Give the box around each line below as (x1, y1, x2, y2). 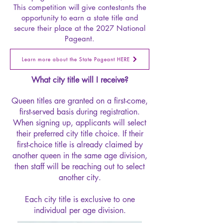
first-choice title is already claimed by (16, 139, 143, 150)
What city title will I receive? (31, 74, 128, 85)
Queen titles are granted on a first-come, (11, 95, 148, 106)
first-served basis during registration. (19, 106, 140, 117)
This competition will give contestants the (13, 2, 146, 12)
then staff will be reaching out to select (14, 161, 145, 172)
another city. (58, 172, 101, 183)
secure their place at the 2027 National (14, 23, 145, 33)
